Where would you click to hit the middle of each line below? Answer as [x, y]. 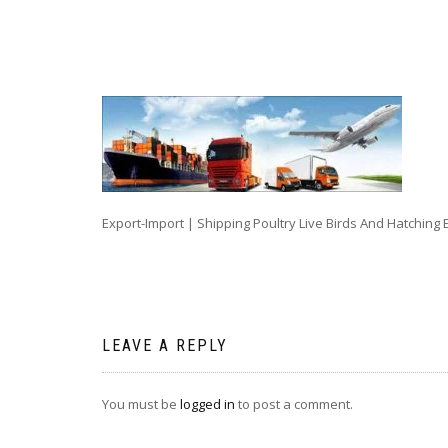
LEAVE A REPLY [165, 345]
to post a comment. [294, 404]
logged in [207, 404]
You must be [141, 404]
